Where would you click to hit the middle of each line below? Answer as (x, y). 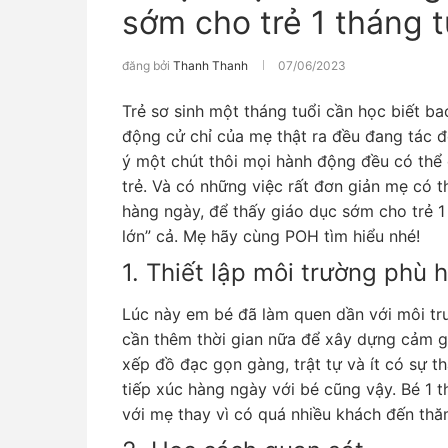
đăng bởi (147, 65)
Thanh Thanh (210, 65)
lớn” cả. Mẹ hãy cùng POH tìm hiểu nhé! (271, 236)
